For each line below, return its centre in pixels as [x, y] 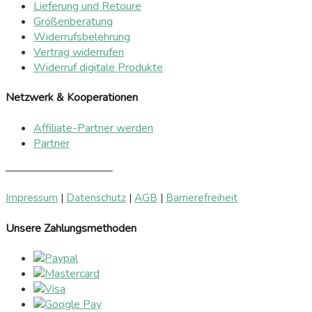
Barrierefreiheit [202, 197]
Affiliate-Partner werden [93, 128]
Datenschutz [96, 197]
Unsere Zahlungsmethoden [71, 228]
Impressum [32, 197]
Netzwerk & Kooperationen [72, 98]
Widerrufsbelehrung [82, 37]
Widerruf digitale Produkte [98, 68]
